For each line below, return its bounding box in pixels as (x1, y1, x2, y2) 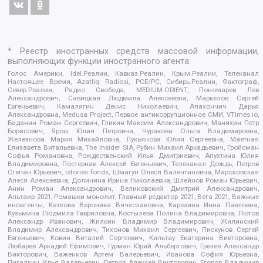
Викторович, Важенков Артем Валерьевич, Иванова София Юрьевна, (8, 250, 259, 259)
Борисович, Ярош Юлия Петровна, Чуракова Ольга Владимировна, (8, 127, 259, 136)
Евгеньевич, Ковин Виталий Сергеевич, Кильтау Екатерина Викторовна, (8, 234, 259, 242)
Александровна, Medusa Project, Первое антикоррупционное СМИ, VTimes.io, (8, 110, 259, 119)
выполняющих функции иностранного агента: (8, 56, 191, 66)
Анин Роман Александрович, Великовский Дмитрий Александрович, (8, 184, 259, 193)
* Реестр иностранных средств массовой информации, (8, 46, 259, 56)
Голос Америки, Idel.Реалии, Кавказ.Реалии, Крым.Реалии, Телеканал (8, 69, 259, 78)
